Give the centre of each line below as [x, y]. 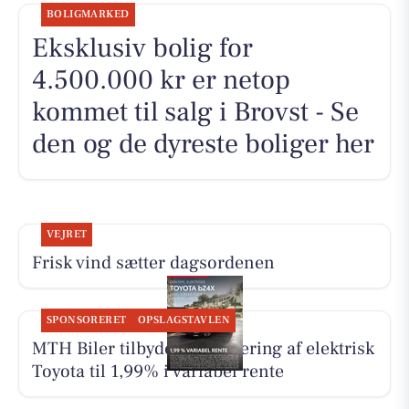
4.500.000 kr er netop [161, 79]
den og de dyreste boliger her [203, 143]
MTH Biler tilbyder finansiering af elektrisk [203, 349]
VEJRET [67, 234]
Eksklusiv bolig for [142, 47]
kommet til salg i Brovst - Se [195, 111]
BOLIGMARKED [88, 14]
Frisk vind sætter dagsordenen [153, 262]
